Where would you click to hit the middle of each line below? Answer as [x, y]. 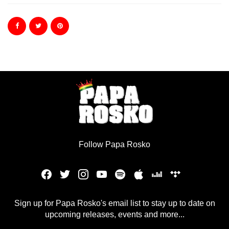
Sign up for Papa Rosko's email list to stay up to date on [114, 203]
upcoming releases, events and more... [114, 215]
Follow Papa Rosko [114, 145]
